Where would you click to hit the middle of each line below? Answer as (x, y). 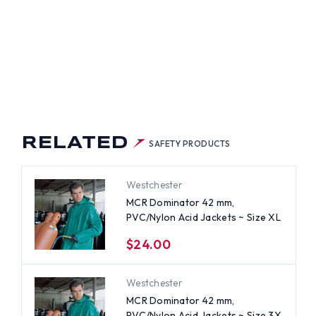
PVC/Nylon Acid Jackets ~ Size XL (203, 217)
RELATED (74, 144)
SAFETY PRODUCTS (190, 143)
